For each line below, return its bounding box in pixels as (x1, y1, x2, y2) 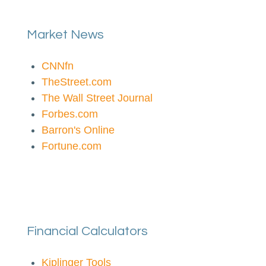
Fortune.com (42, 140, 102, 152)
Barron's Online (42, 124, 115, 136)
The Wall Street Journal (42, 92, 153, 104)
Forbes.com (42, 108, 98, 120)
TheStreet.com (42, 76, 112, 88)
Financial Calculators (27, 224, 148, 238)
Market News (27, 28, 104, 42)
